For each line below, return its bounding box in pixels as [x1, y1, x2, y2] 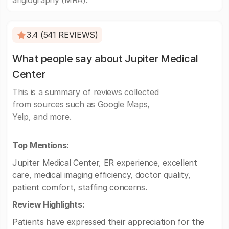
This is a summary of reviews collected [12, 87, 159, 97]
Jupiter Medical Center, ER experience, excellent [12, 157, 197, 168]
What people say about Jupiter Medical [12, 53, 198, 65]
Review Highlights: [12, 199, 85, 210]
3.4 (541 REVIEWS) [27, 30, 98, 40]
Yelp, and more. [12, 111, 72, 122]
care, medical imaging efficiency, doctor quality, [12, 170, 191, 180]
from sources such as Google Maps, [12, 99, 150, 109]
